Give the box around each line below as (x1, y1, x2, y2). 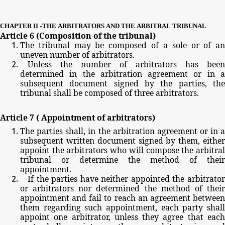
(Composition (36, 30, 91, 41)
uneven (20, 49, 48, 60)
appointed (131, 173, 170, 184)
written (66, 135, 94, 146)
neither (101, 173, 129, 184)
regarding (43, 201, 81, 213)
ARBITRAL (137, 22, 171, 30)
